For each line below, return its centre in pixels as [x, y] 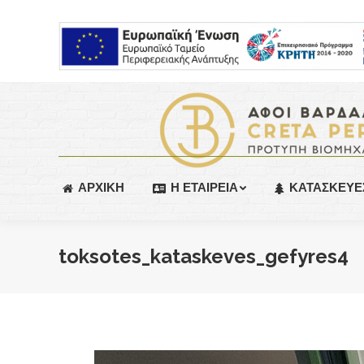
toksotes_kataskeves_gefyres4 [204, 256]
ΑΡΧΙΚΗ [101, 188]
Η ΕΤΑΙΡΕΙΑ [204, 188]
